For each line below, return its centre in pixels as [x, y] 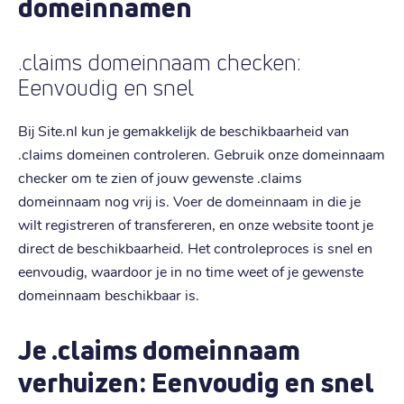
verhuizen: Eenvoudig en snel [196, 382]
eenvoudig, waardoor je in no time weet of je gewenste [191, 271]
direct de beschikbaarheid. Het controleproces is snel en [195, 247]
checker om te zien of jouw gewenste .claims [160, 177]
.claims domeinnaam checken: [160, 62]
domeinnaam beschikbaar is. [109, 294]
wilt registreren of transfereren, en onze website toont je [196, 224]
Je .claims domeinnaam [159, 349]
